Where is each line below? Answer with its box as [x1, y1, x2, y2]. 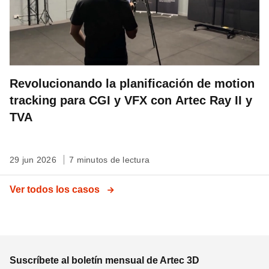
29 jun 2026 [10, 154, 59, 165]
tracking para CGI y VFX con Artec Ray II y [10, 93, 252, 107]
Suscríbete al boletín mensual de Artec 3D [10, 255, 199, 265]
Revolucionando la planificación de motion [10, 76, 255, 90]
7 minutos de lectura [69, 154, 150, 165]
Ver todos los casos [10, 184, 102, 195]
